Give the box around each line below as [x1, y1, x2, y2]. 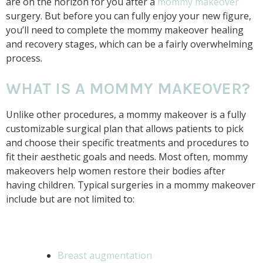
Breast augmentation [58, 248, 152, 262]
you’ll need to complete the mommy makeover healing [6, 23, 244, 36]
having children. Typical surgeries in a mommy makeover [6, 178, 255, 191]
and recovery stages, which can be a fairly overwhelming [6, 37, 253, 50]
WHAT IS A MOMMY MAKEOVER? [6, 79, 250, 98]
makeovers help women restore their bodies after [6, 164, 225, 177]
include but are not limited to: [6, 192, 134, 205]
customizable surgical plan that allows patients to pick [6, 122, 244, 135]
